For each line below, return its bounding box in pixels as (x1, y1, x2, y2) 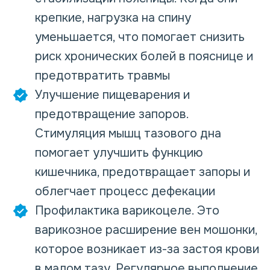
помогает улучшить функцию (35, 145, 203, 160)
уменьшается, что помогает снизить (35, 30, 245, 45)
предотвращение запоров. (35, 107, 189, 122)
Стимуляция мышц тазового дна (35, 126, 221, 141)
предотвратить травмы (35, 68, 170, 83)
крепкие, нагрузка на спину (35, 10, 191, 25)
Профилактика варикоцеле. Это (35, 203, 219, 218)
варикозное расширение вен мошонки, (35, 222, 257, 237)
